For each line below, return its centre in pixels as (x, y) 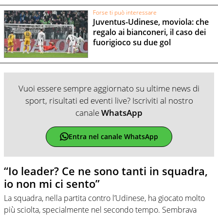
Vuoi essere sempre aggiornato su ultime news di (109, 88)
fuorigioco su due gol (132, 42)
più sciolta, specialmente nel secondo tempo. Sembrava (100, 210)
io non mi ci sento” (52, 183)
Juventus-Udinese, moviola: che (151, 22)
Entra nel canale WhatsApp (113, 137)
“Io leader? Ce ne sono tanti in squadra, (106, 171)
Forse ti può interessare (125, 13)
